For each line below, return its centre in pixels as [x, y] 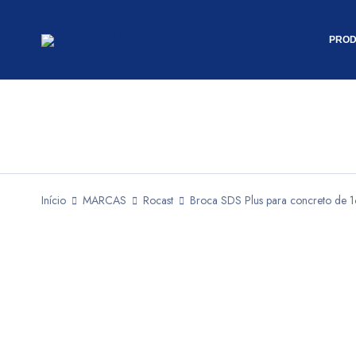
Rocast [158, 200]
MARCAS [104, 200]
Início [54, 200]
